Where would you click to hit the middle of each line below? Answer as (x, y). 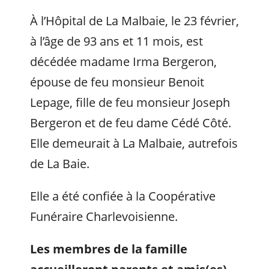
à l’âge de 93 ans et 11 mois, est (116, 41)
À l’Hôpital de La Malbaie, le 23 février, (134, 21)
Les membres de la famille (109, 249)
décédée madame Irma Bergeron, (123, 62)
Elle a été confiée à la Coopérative (123, 196)
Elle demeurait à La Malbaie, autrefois (134, 143)
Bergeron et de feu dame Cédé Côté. (131, 123)
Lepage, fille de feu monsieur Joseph (130, 102)
